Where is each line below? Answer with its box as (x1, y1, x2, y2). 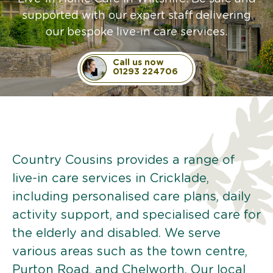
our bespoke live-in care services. (46, 26, 227, 38)
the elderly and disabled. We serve (12, 227, 221, 239)
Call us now (113, 58, 164, 67)
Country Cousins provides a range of (12, 154, 235, 166)
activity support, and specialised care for (12, 208, 261, 221)
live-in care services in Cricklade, (12, 172, 209, 185)
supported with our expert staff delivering (22, 10, 251, 21)
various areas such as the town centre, (12, 245, 247, 258)
